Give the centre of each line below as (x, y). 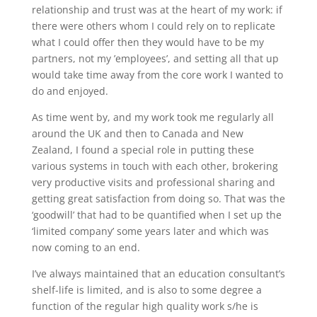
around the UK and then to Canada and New (137, 133)
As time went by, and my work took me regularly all (152, 117)
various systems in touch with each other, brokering (155, 166)
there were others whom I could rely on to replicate (153, 26)
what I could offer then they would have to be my (148, 42)
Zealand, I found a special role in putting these (143, 150)
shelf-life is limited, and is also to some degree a (146, 290)
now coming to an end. (86, 247)
